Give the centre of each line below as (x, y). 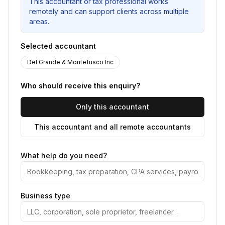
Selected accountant (58, 46)
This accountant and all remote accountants (113, 127)
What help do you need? (64, 155)
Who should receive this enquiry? (80, 86)
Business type (45, 196)
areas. (39, 21)
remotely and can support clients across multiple (109, 11)
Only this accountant (113, 107)
